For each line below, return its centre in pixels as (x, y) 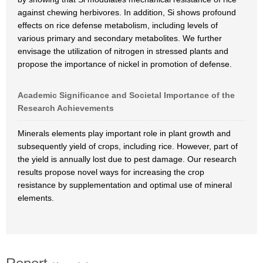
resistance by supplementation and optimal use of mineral (125, 185)
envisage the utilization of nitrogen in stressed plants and (123, 51)
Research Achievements (66, 108)
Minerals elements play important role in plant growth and (124, 133)
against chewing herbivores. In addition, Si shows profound (127, 12)
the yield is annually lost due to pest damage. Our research (127, 159)
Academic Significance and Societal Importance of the (126, 95)
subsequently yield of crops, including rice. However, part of (128, 146)
